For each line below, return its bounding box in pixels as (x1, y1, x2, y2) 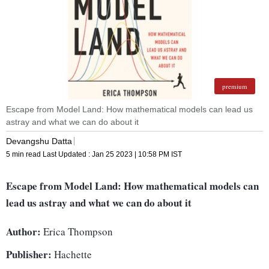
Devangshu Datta (6, 136, 72, 146)
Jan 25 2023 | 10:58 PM (92, 150, 169, 159)
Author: (6, 224, 41, 240)
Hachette (52, 247, 92, 262)
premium (222, 82, 247, 91)
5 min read (6, 150, 43, 159)
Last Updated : (43, 150, 92, 159)
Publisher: (6, 247, 52, 262)
